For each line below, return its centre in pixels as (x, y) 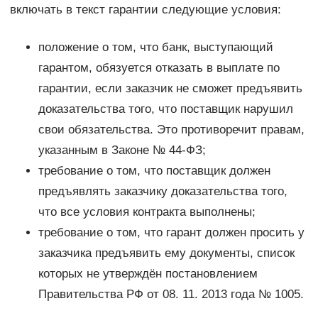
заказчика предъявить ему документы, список (166, 253)
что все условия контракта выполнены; (147, 212)
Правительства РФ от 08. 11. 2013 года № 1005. (171, 295)
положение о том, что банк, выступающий (155, 48)
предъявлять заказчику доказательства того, (163, 192)
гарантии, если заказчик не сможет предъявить (170, 89)
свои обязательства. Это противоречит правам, (171, 130)
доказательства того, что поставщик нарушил (165, 109)
